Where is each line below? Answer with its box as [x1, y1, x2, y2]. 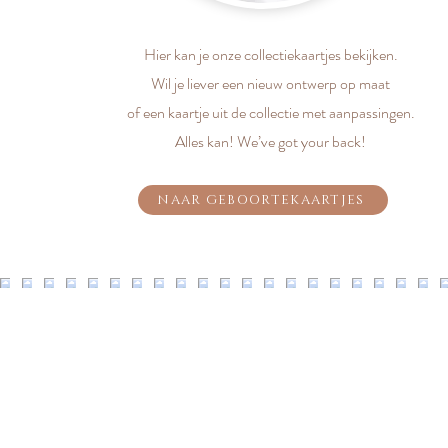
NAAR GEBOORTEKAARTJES [157, 191, 365, 209]
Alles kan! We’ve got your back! [175, 130, 366, 153]
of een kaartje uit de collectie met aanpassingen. [126, 101, 415, 124]
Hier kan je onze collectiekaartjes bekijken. [143, 43, 398, 66]
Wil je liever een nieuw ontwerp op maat [151, 72, 390, 95]
